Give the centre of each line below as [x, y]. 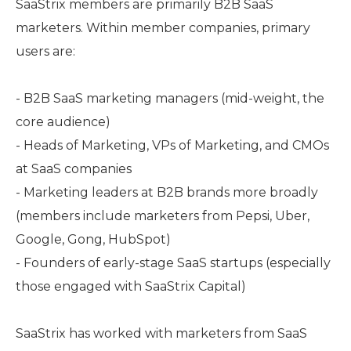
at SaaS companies [74, 169]
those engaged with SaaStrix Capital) [131, 286]
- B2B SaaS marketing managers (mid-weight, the [170, 98]
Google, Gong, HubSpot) [93, 239]
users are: [45, 51]
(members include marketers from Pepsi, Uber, [163, 216]
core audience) [63, 122]
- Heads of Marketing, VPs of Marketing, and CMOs [172, 145]
